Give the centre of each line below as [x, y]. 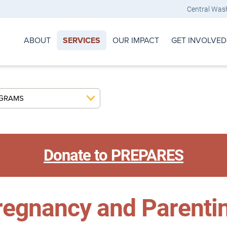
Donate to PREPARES [113, 154]
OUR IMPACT [136, 40]
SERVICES [82, 40]
